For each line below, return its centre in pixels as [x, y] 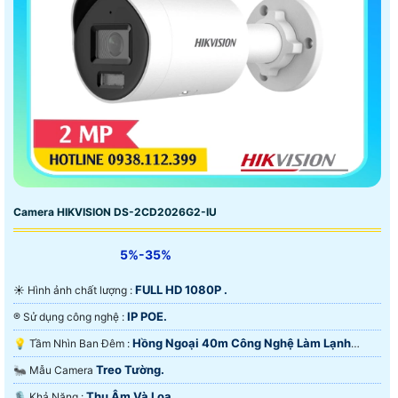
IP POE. [147, 316]
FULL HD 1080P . [181, 289]
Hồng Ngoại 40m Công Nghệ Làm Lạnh [242, 342]
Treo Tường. [130, 369]
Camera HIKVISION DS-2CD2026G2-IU [115, 211]
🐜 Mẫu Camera [63, 370]
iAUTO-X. [40, 363]
